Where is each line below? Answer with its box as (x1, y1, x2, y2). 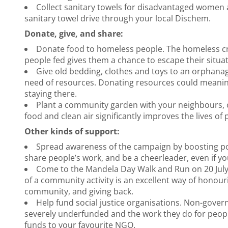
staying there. (24, 88, 77, 100)
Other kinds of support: (24, 126, 120, 137)
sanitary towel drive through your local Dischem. (24, 13, 211, 24)
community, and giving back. (24, 186, 133, 197)
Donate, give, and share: (24, 28, 123, 40)
